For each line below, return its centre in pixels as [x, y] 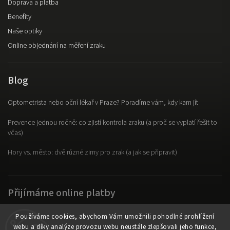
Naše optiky [25, 32]
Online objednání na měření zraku [57, 46]
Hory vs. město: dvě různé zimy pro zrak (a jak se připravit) [92, 153]
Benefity [20, 17]
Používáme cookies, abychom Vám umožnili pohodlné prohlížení [115, 217]
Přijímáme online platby [61, 193]
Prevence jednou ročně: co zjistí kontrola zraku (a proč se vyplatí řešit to [112, 122]
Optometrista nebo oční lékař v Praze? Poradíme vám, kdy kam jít [103, 103]
